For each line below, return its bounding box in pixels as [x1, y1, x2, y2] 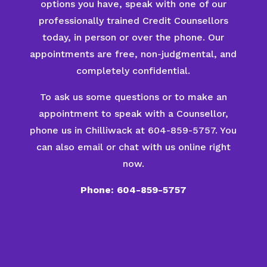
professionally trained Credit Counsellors [38, 15, 228, 26]
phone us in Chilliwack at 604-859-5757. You [30, 125, 237, 136]
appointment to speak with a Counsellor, [38, 108, 228, 119]
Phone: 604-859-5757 [80, 184, 187, 195]
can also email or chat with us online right [36, 141, 231, 153]
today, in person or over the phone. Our [42, 32, 225, 43]
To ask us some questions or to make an [39, 91, 227, 103]
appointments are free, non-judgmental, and [30, 48, 237, 60]
